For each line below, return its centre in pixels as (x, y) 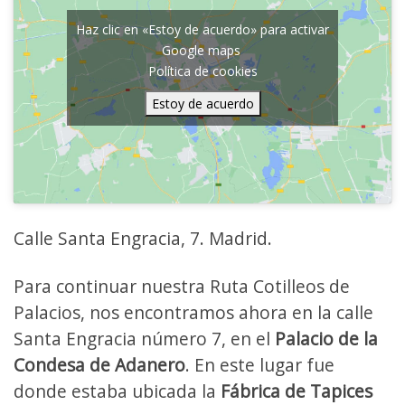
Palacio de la (326, 339)
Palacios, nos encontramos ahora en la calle (193, 313)
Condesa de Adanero (99, 365)
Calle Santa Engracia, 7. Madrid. (143, 239)
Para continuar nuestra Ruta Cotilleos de (182, 287)
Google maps (202, 50)
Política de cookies (202, 71)
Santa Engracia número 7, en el (144, 339)
